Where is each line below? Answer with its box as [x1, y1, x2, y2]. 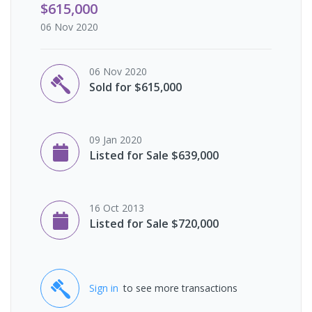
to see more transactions [123, 281, 237, 295]
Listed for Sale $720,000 [89, 215, 219, 231]
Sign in [89, 281, 118, 295]
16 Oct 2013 [89, 201, 144, 214]
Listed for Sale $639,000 [89, 147, 219, 163]
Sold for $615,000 [89, 79, 182, 95]
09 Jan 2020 [89, 132, 142, 146]
